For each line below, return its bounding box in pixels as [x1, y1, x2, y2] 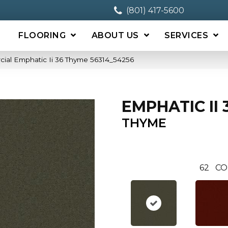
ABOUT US [91, 31, 139, 40]
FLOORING [18, 31, 66, 40]
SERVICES [164, 31, 209, 40]
